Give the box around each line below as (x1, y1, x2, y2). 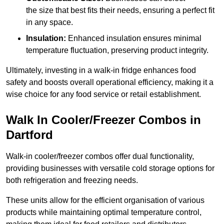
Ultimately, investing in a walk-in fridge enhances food (6, 66, 196, 75)
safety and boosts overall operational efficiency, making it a (6, 78, 213, 87)
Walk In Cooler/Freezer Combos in (6, 113, 201, 127)
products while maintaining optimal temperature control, (6, 208, 201, 217)
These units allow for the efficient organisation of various (6, 196, 204, 205)
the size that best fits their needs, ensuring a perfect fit (26, 6, 214, 15)
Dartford (6, 128, 53, 142)
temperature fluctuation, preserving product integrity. (26, 46, 208, 55)
